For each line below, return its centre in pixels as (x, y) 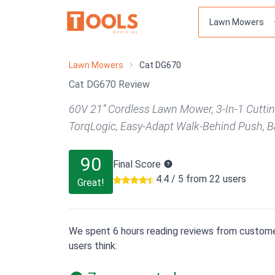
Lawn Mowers (96, 65)
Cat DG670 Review (109, 84)
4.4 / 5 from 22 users (201, 179)
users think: (93, 246)
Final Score (138, 164)
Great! (91, 183)
